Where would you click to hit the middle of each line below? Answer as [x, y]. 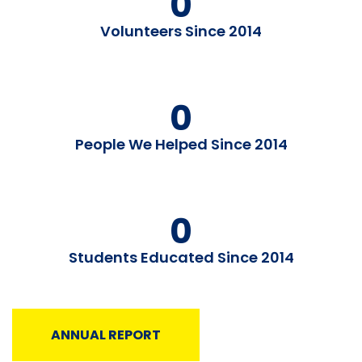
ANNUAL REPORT [106, 335]
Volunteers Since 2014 [181, 31]
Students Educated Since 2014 [181, 257]
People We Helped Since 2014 [181, 144]
